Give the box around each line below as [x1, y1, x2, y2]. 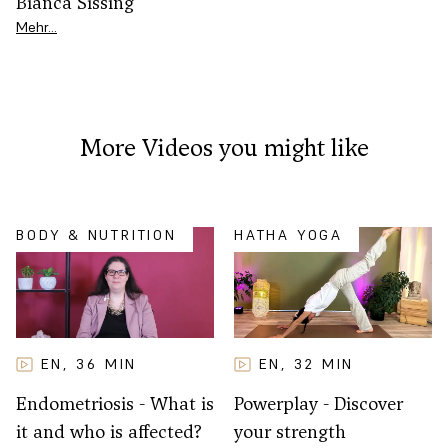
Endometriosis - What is [16, 391, 214, 417]
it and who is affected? [16, 419, 202, 445]
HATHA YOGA [234, 225, 343, 244]
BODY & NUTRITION [16, 225, 177, 244]
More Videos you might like [79, 130, 369, 164]
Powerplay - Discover [234, 391, 403, 417]
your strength [234, 419, 346, 445]
